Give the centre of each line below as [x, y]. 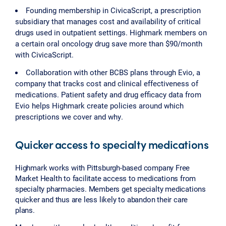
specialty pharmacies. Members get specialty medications [110, 188]
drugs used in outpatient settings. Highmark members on [111, 32]
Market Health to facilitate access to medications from [106, 178]
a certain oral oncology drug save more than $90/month [109, 43]
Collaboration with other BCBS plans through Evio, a [113, 72]
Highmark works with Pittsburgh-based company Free [103, 167]
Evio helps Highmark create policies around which [99, 105]
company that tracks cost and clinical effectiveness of [107, 83]
